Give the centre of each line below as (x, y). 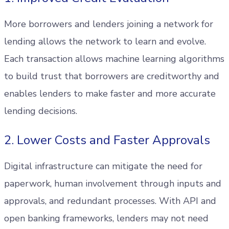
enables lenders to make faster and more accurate (110, 94)
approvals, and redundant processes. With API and (110, 201)
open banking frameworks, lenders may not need (106, 218)
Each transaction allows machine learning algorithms (114, 59)
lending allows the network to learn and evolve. (105, 41)
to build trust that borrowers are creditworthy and (112, 76)
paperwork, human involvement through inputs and (113, 184)
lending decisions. (41, 111)
